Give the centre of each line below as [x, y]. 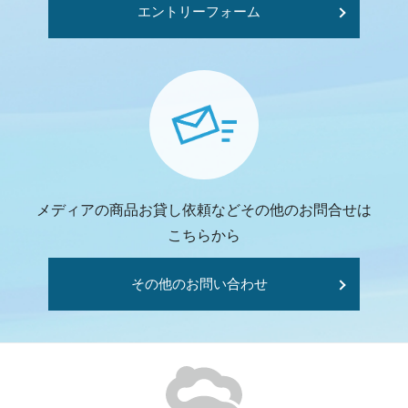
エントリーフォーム [199, 11]
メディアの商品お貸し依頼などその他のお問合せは [204, 210]
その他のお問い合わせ [199, 284]
